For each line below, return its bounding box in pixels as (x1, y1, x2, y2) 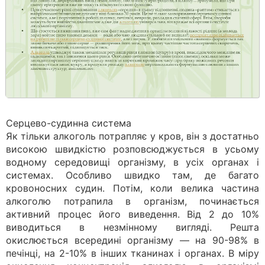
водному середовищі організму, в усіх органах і (6, 156, 259, 168)
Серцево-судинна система (6, 117, 131, 129)
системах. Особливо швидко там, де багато (6, 169, 259, 181)
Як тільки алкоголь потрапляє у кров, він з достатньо (6, 130, 259, 142)
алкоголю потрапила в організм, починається (6, 195, 259, 207)
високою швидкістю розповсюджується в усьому (6, 143, 259, 155)
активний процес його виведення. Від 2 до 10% (6, 208, 259, 220)
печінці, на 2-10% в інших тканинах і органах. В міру (6, 247, 259, 259)
